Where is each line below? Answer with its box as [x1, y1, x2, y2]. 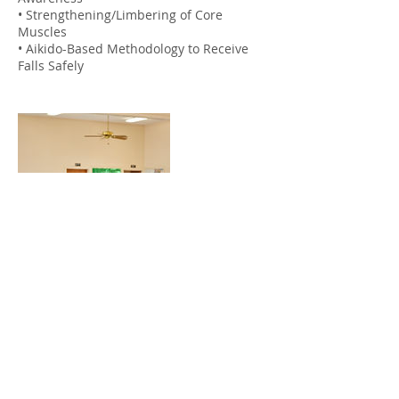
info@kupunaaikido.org [18, 344, 157, 361]
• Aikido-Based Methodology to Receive [18, 40, 248, 57]
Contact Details [18, 305, 143, 329]
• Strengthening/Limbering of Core [18, 6, 223, 23]
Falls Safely [18, 57, 84, 74]
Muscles [18, 23, 67, 40]
